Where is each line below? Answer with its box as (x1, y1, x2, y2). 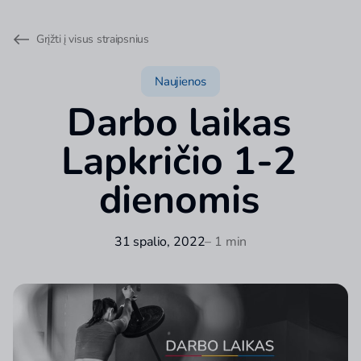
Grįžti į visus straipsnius (36, 31, 149, 47)
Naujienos (155, 73, 206, 89)
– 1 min (205, 233, 247, 251)
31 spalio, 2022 (114, 233, 205, 251)
